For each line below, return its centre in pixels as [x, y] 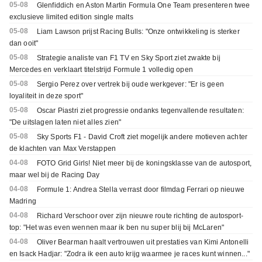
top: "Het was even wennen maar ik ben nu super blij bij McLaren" [117, 228]
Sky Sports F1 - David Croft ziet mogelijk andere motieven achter [142, 137]
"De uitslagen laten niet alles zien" [65, 123]
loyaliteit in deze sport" [46, 96]
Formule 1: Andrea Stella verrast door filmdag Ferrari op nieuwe [141, 190]
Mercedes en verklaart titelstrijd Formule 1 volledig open [101, 70]
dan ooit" [24, 44]
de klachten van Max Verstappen [63, 149]
